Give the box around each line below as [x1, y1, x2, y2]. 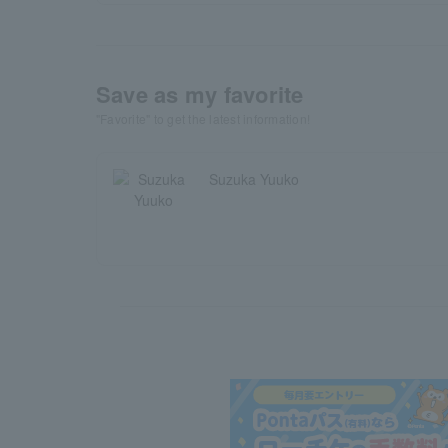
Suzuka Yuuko [209, 169, 299, 189]
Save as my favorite [96, 78, 304, 110]
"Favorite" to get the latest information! [96, 110, 311, 127]
